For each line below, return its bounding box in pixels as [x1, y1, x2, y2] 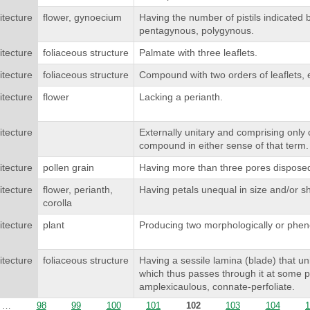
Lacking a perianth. [138, 91, 223, 103]
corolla [42, 197, 72, 209]
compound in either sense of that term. [138, 140, 309, 152]
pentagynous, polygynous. [138, 25, 254, 37]
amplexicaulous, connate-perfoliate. [138, 281, 295, 293]
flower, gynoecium [42, 12, 122, 24]
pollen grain [42, 162, 94, 174]
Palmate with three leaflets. [138, 47, 257, 59]
